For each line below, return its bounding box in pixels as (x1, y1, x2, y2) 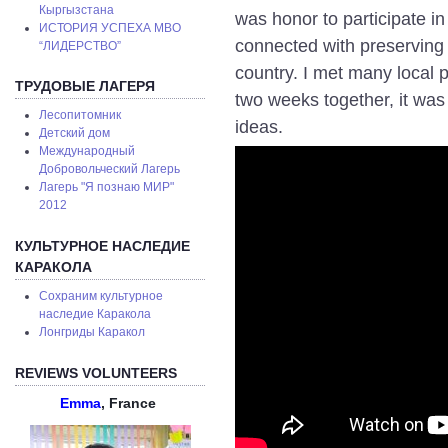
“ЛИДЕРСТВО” (39, 38, 122, 53)
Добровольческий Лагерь (39, 162, 181, 177)
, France (101, 394, 160, 411)
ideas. (235, 116, 283, 138)
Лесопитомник (39, 108, 122, 123)
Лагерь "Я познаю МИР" (39, 180, 175, 195)
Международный (39, 144, 136, 159)
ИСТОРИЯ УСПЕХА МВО (39, 20, 182, 35)
